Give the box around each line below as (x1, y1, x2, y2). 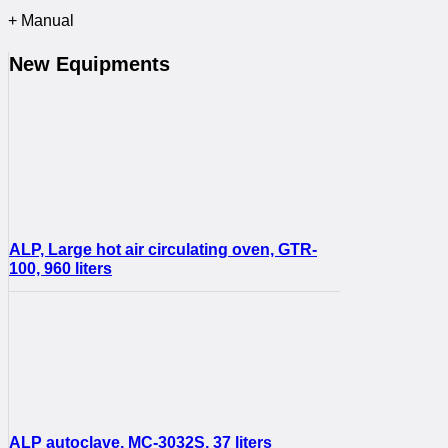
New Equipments (9, 52, 170, 75)
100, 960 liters (9, 260, 112, 278)
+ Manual (8, 12, 74, 30)
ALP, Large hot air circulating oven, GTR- (9, 241, 317, 259)
